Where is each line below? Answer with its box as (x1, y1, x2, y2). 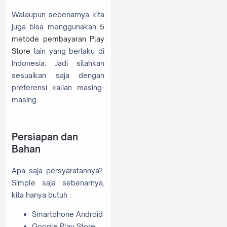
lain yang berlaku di (30, 46, 104, 55)
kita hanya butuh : (12, 190, 71, 199)
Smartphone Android (32, 209, 103, 218)
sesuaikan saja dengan (12, 70, 104, 80)
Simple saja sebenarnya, (12, 178, 104, 187)
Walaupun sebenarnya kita (12, 10, 104, 19)
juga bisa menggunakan (12, 22, 100, 31)
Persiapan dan (12, 131, 78, 143)
